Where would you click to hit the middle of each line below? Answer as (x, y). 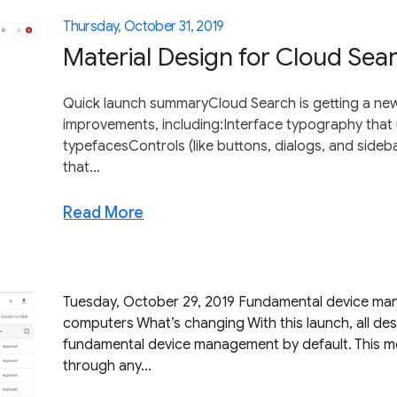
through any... (108, 366)
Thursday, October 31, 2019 (144, 27)
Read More (104, 213)
